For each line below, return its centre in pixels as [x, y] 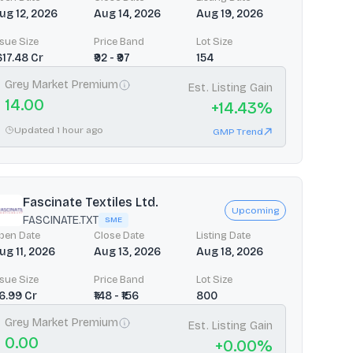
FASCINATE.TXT [61, 220]
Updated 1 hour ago [59, 130]
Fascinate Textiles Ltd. [91, 202]
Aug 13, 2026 [127, 251]
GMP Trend [238, 131]
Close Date [119, 235]
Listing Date [223, 235]
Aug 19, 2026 [230, 13]
